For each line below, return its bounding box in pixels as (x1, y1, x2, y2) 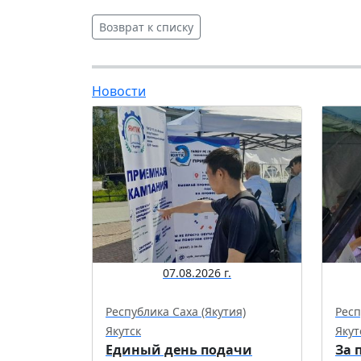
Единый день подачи (106, 341, 252, 359)
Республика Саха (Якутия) (106, 304, 246, 320)
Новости (92, 82, 146, 101)
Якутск (106, 323, 141, 339)
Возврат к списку (99, 19, 193, 35)
